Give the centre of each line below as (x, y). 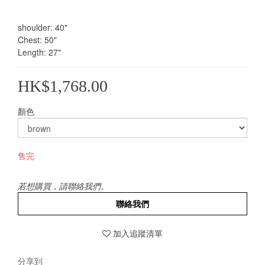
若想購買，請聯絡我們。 (63, 186)
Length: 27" (39, 52)
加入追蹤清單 (138, 233)
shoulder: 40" (43, 27)
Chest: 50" (37, 40)
